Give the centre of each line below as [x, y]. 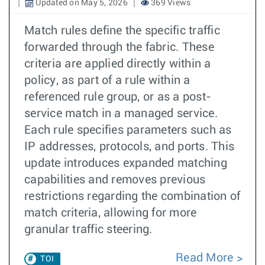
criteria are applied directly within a [118, 64]
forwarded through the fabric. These [119, 47]
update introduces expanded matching [126, 163]
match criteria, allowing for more [111, 213]
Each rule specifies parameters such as [128, 130]
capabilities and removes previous [115, 180]
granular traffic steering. [88, 230]
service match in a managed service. [121, 114]
